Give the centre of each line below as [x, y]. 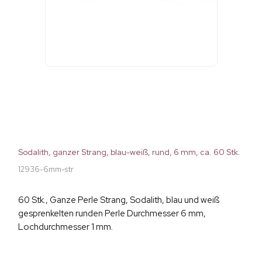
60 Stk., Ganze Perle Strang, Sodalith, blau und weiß [119, 200]
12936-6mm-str [46, 170]
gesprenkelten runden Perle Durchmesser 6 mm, [112, 214]
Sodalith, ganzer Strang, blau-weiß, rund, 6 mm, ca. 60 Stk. [129, 152]
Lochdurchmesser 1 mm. [65, 227]
